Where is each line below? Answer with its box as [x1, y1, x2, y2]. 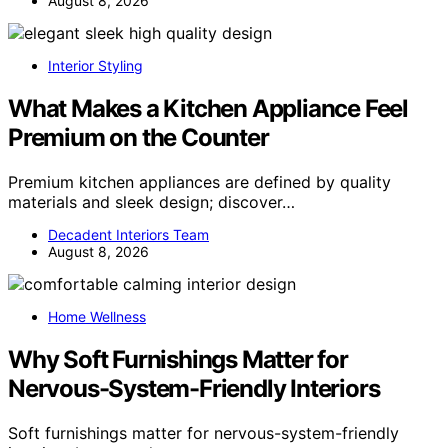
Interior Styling [48, 57, 143, 75]
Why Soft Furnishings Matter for [8, 344, 348, 374]
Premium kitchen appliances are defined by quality [8, 171, 391, 192]
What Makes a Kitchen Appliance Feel [8, 94, 408, 124]
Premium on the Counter [8, 123, 269, 153]
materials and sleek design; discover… [8, 191, 295, 212]
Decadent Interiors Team [48, 225, 209, 243]
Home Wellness [48, 307, 146, 325]
